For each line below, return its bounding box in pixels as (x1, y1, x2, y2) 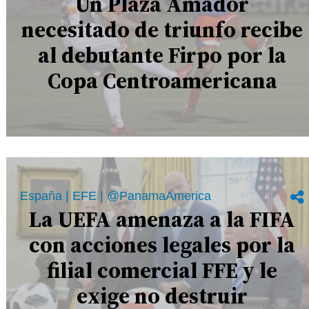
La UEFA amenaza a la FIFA (29, 203, 296, 235)
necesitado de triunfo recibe (21, 14, 303, 45)
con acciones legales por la (29, 229, 296, 260)
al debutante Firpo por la (38, 40, 287, 70)
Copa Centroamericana (47, 66, 277, 96)
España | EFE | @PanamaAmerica (20, 188, 212, 203)
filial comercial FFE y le (47, 255, 278, 286)
